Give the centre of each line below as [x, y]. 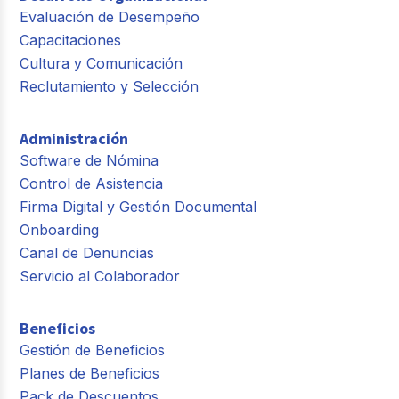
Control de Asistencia [92, 183]
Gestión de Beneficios [93, 350]
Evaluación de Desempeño [110, 16]
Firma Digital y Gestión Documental [138, 206]
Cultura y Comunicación [102, 63]
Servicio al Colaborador [100, 276]
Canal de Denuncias [87, 252]
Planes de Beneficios [90, 373]
